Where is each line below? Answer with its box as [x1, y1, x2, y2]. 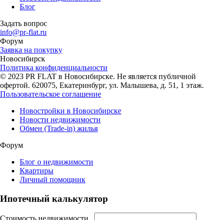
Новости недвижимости [20, 115, 101, 124]
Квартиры [20, 166, 54, 175]
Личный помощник [20, 175, 85, 184]
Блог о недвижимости [20, 157, 93, 166]
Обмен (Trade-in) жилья [20, 124, 98, 133]
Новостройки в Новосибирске [20, 106, 121, 115]
